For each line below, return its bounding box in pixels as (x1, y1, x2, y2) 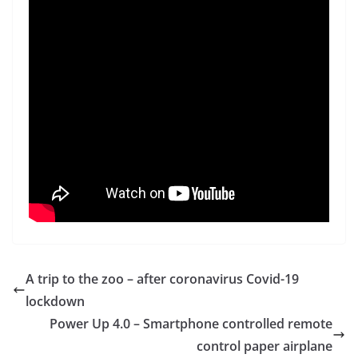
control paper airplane (197, 337, 332, 356)
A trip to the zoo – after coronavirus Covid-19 (26, 270, 299, 288)
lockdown (26, 292, 85, 311)
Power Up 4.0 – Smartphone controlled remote (50, 315, 332, 333)
